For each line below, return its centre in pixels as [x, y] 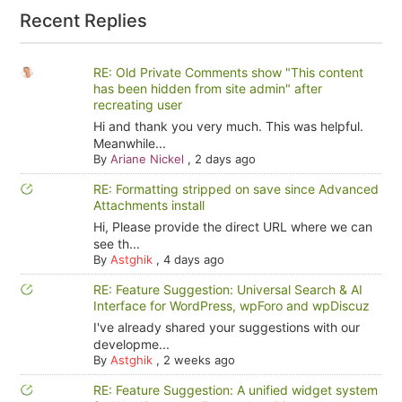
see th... [116, 244]
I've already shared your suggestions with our [226, 327]
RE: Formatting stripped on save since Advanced [236, 189]
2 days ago [225, 159]
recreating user [137, 105]
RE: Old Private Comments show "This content [228, 72]
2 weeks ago [199, 360]
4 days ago [193, 259]
